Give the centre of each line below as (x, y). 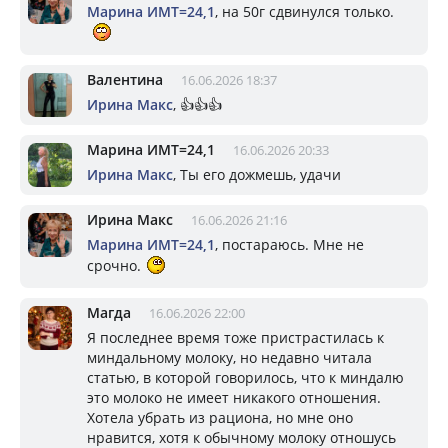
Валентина (125, 79)
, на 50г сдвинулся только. (304, 11)
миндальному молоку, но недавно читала (229, 357)
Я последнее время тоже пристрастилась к (235, 337)
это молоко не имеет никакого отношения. (234, 397)
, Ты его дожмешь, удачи (257, 174)
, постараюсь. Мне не (289, 244)
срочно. (116, 266)
